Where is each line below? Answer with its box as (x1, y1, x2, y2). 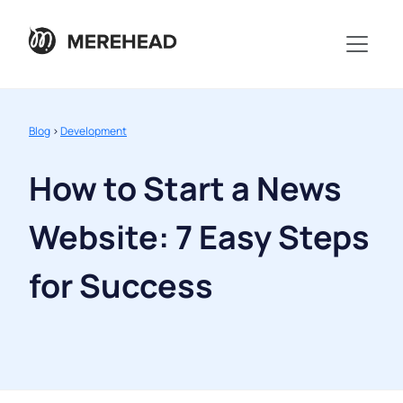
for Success (29, 264, 213, 309)
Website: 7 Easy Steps (29, 215, 370, 260)
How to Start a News (29, 166, 342, 211)
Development (60, 123, 127, 139)
